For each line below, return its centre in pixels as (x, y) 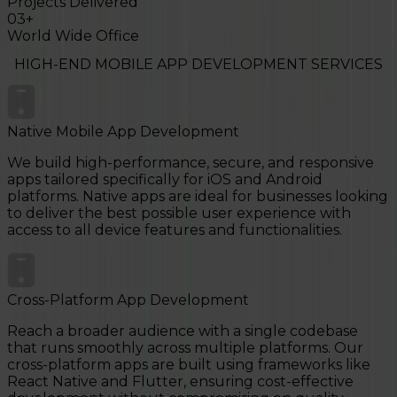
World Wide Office (73, 35)
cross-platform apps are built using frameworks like (189, 365)
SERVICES (345, 65)
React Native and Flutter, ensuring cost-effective (180, 382)
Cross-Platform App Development (128, 300)
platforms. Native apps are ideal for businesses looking (198, 197)
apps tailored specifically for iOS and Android (165, 180)
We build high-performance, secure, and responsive (191, 163)
